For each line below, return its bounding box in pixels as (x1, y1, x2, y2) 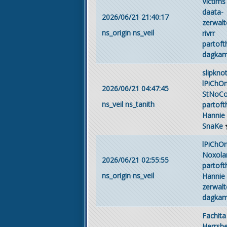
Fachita (202, 210, 226, 220)
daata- (202, 7, 223, 17)
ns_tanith (125, 99, 155, 109)
